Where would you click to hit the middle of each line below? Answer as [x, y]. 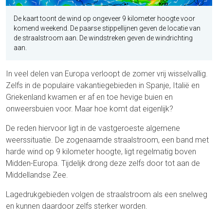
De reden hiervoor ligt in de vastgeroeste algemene [93, 128]
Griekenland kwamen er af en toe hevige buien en [89, 97]
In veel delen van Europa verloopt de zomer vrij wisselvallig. [107, 74]
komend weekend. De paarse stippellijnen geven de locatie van [107, 28]
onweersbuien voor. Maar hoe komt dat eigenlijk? [90, 109]
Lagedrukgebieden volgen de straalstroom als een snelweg [107, 195]
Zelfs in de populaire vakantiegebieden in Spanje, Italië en [103, 86]
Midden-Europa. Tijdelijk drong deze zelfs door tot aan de [103, 163]
